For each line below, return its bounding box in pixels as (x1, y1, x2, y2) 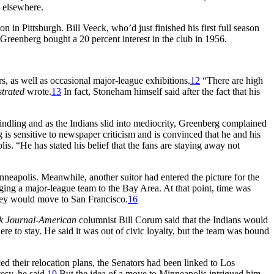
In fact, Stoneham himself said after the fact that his (61, 86, 260, 97)
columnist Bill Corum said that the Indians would (76, 214, 268, 225)
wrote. (24, 86, 51, 97)
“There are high (200, 75, 263, 86)
